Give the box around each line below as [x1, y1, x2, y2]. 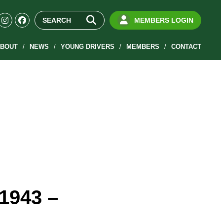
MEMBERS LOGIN [134, 16, 193, 24]
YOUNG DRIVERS [60, 43, 114, 50]
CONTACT [171, 43, 201, 50]
